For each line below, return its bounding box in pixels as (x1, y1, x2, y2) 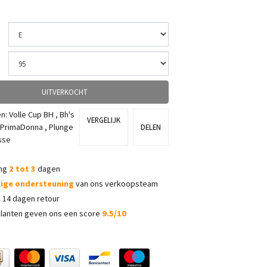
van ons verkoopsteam (74, 178, 158, 189)
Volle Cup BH (9, 109, 54, 120)
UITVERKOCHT (42, 86, 88, 97)
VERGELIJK (87, 114, 120, 125)
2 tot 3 (9, 163, 36, 174)
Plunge (49, 122, 73, 132)
